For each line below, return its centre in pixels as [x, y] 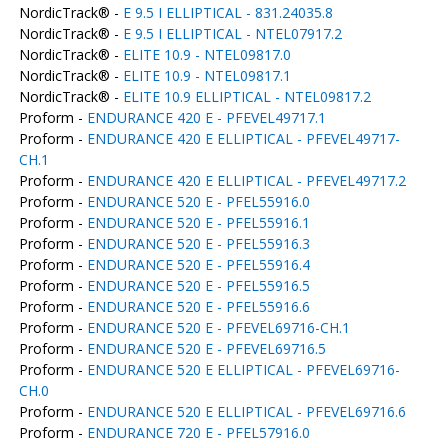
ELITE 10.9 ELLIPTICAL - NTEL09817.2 [246, 96]
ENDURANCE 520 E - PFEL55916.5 [198, 285]
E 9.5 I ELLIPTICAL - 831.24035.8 [227, 12]
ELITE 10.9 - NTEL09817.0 [206, 54]
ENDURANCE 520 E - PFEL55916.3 [198, 243]
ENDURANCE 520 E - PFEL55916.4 [198, 264]
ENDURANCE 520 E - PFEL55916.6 [198, 306]
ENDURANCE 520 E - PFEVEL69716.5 [206, 348]
